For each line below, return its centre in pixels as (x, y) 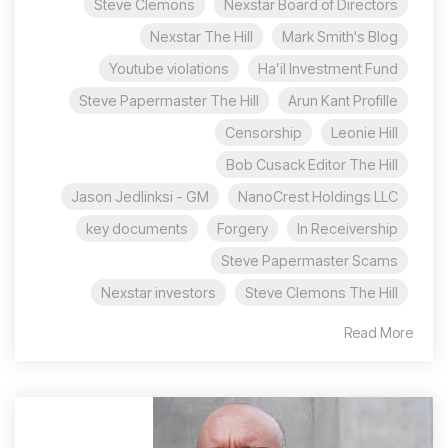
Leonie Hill (364, 132)
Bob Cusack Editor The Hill (312, 164)
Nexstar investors (158, 292)
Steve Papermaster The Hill (169, 100)
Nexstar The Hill (201, 36)
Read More (378, 332)
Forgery (242, 228)
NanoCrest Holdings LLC (318, 196)
